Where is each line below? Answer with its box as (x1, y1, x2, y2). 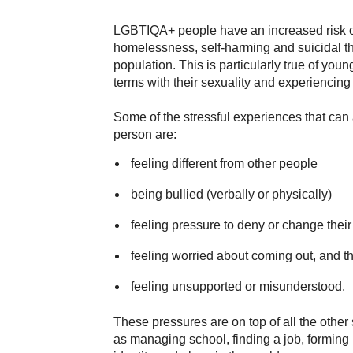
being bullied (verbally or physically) (130, 188, 332, 201)
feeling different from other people (130, 157, 318, 170)
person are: (113, 128, 176, 141)
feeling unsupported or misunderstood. (130, 280, 345, 293)
